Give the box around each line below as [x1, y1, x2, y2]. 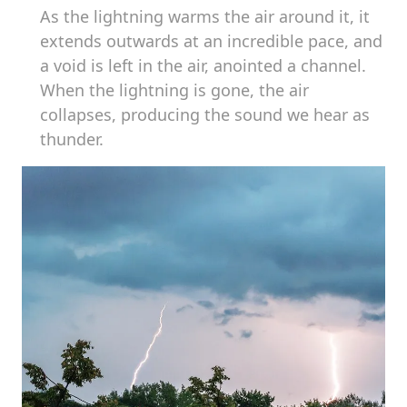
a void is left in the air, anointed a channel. [40, 55, 366, 76]
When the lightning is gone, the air [40, 79, 309, 101]
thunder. [40, 128, 104, 150]
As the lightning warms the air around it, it [40, 5, 370, 27]
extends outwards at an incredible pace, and [40, 30, 382, 52]
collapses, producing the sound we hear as [40, 104, 370, 125]
